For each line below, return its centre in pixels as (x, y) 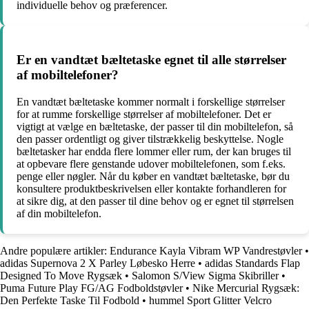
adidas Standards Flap (252, 263)
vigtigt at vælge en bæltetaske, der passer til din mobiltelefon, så (155, 126)
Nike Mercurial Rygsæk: (246, 288)
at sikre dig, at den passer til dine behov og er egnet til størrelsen (155, 201)
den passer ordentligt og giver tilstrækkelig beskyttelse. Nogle (150, 139)
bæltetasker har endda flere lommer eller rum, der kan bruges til (154, 151)
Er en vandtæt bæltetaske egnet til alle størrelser (151, 60)
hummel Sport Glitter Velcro (210, 300)
